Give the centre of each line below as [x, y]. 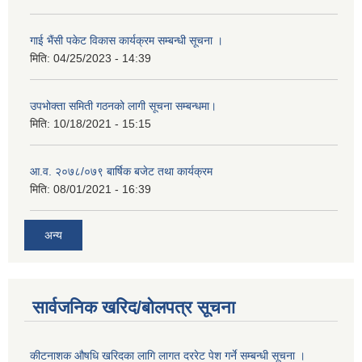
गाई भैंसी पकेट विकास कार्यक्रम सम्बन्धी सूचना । [126, 41]
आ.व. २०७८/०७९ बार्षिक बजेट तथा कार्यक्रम [121, 172]
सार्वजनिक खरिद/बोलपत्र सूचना [134, 307]
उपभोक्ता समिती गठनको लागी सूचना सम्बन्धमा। [123, 106]
